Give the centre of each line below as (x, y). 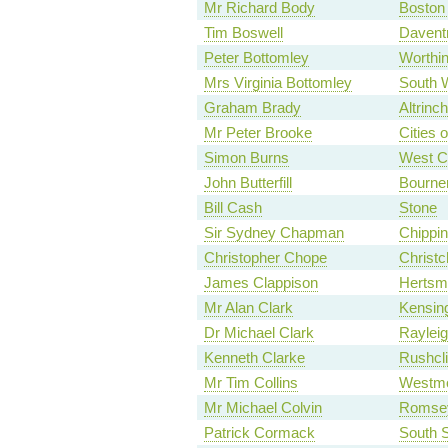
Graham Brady (252, 108)
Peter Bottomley (256, 58)
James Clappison (260, 283)
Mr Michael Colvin (262, 408)
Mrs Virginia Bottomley (277, 83)
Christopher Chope (265, 258)
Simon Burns (246, 158)
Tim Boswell (243, 33)
